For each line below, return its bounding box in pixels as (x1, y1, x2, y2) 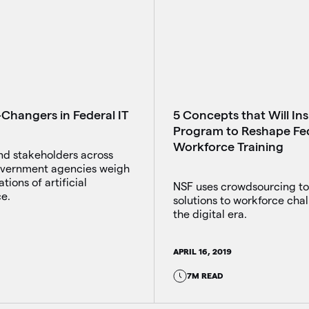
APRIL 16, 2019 (172, 246, 232, 256)
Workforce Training (172, 140, 283, 153)
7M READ (186, 271, 223, 281)
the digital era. (172, 208, 247, 220)
